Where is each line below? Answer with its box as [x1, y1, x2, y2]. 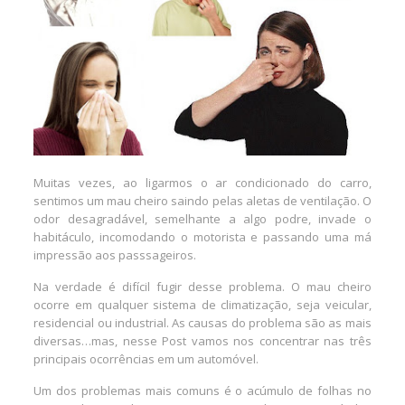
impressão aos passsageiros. [33, 246, 197, 263]
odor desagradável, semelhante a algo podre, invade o [33, 210, 372, 227]
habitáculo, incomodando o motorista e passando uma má [33, 228, 372, 245]
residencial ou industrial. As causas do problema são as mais [33, 314, 372, 331]
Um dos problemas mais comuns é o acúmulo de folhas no [33, 381, 372, 399]
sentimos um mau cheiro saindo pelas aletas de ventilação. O [33, 192, 372, 209]
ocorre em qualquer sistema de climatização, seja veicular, [33, 296, 372, 313]
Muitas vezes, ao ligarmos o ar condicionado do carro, [33, 174, 372, 191]
